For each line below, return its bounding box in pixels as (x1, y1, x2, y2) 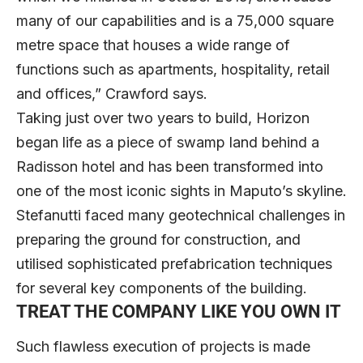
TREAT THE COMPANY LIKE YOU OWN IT (16, 301, 341, 322)
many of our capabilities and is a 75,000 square (16, 11, 334, 29)
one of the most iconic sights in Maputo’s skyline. (16, 181, 347, 199)
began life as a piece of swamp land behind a (16, 133, 319, 151)
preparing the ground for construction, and (16, 230, 301, 248)
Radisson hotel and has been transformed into (16, 157, 323, 175)
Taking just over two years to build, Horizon (16, 109, 310, 126)
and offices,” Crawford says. (16, 84, 220, 102)
